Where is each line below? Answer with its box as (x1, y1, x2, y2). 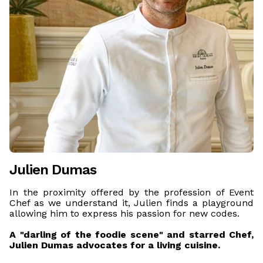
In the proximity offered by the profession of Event (9, 187, 254, 198)
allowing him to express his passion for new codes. (9, 208, 240, 220)
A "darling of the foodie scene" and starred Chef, (9, 229, 254, 241)
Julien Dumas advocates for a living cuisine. (9, 240, 220, 251)
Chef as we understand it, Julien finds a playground (9, 197, 254, 209)
